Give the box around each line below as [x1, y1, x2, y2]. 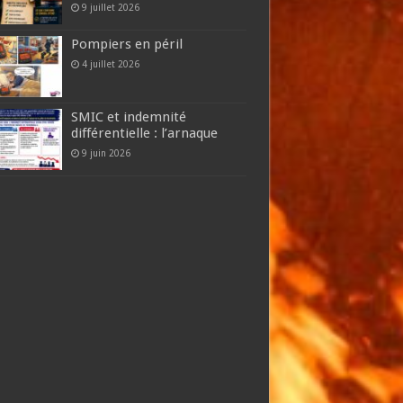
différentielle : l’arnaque [70, 124, 218, 141]
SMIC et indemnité [70, 108, 186, 125]
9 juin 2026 [81, 147, 130, 158]
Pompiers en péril [70, 35, 183, 52]
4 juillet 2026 [81, 58, 139, 69]
